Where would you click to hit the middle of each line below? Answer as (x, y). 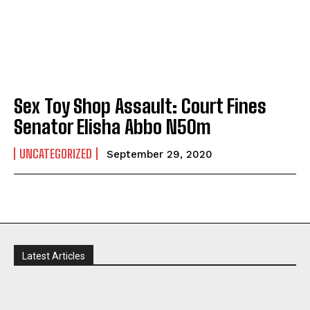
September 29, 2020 (159, 154)
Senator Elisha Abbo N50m (112, 126)
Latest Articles (54, 256)
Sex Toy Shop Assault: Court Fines (140, 106)
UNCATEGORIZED (56, 153)
